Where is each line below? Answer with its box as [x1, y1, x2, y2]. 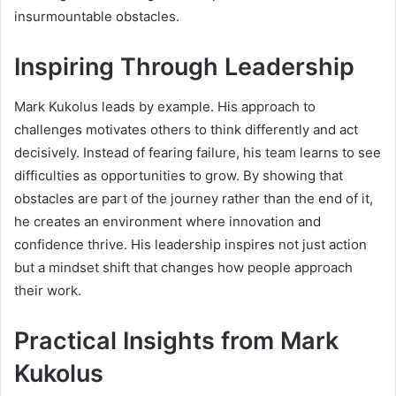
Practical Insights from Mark [14, 325, 339, 355]
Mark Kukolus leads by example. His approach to [14, 97, 316, 115]
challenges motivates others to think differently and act [14, 120, 358, 138]
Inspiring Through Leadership [14, 52, 354, 82]
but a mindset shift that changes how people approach [14, 258, 353, 276]
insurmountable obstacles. [14, 8, 179, 26]
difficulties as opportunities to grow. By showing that [14, 166, 343, 184]
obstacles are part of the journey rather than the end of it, [14, 189, 373, 207]
